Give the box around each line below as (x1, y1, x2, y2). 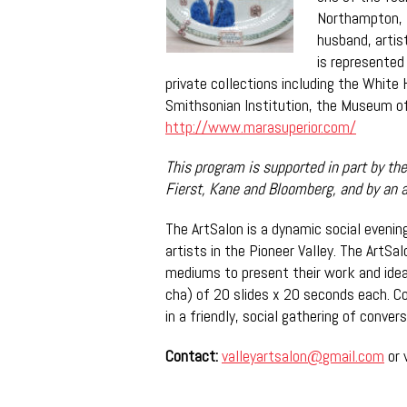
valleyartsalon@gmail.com (222, 345, 384, 366)
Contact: (165, 345, 222, 366)
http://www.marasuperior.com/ (165, 116, 356, 137)
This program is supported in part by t (165, 156, 392, 177)
